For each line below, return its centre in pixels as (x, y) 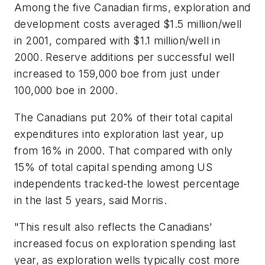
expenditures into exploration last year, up (119, 134)
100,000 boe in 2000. (66, 91)
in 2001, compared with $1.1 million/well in (117, 41)
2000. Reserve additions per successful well (125, 57)
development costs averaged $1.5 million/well (128, 24)
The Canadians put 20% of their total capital (124, 117)
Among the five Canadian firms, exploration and (132, 8)
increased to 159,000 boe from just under (117, 74)
